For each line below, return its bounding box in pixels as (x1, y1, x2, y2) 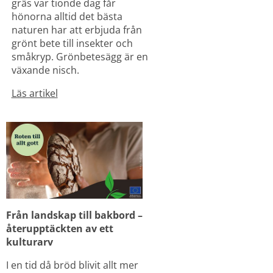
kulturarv (6, 235, 53, 249)
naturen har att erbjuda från (11, 23, 142, 37)
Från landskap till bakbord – (6, 208, 143, 222)
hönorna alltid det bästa (11, 9, 122, 23)
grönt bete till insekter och (11, 36, 133, 50)
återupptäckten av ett (6, 222, 113, 236)
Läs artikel (11, 86, 58, 100)
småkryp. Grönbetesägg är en (11, 49, 148, 63)
